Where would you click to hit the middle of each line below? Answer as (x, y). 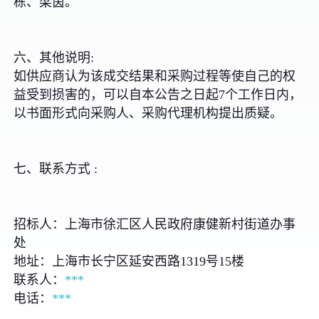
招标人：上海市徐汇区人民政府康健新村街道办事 (155, 224)
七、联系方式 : (56, 168)
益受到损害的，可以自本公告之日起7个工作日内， (158, 94)
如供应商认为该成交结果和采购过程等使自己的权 (155, 76)
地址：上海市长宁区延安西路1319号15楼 (129, 261)
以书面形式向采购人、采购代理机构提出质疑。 (148, 113)
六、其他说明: (54, 57)
